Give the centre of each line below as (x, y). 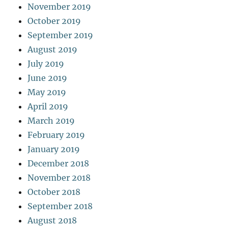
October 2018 (54, 192)
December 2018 (59, 164)
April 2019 (48, 107)
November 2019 (60, 7)
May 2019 (47, 92)
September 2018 (60, 206)
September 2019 (61, 35)
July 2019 (46, 64)
